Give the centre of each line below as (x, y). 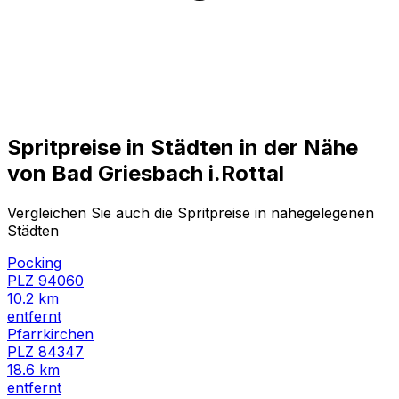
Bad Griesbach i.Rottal (168, 173)
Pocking (34, 262)
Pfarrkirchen (50, 334)
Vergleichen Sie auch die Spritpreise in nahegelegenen (191, 212)
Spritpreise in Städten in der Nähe (183, 147)
